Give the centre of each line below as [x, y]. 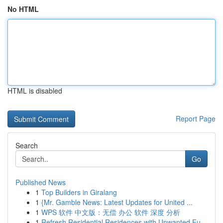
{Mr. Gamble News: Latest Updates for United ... [117, 202]
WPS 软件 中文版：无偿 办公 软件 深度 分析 [111, 212]
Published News [41, 182]
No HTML [23, 9]
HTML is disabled [35, 91]
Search [27, 145]
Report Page [196, 118]
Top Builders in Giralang [79, 192]
